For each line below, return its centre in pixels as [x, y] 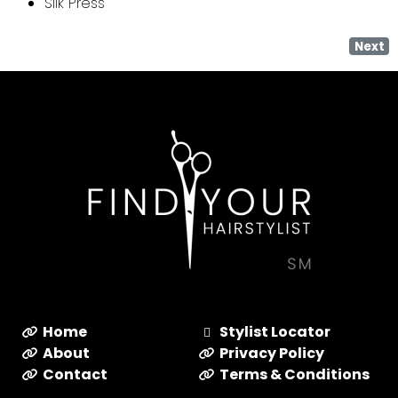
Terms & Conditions [294, 374]
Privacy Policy [271, 353]
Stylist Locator [275, 331]
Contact [75, 374]
